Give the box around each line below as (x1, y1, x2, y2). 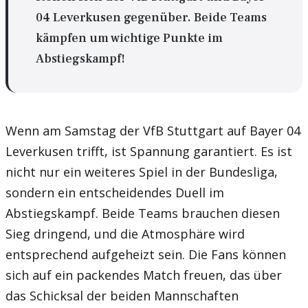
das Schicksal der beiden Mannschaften (5, 287, 239, 305)
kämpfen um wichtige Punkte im (35, 30, 223, 46)
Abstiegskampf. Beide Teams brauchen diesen (5, 205, 280, 222)
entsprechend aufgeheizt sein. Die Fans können (5, 246, 286, 263)
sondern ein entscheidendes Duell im (5, 184, 224, 201)
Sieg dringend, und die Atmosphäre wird (5, 225, 245, 243)
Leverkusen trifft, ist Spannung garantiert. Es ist (5, 143, 292, 160)
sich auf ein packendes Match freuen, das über (5, 267, 282, 284)
